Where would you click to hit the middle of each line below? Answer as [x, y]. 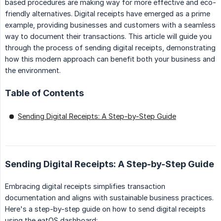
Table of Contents [44, 93]
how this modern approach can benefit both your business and [110, 59]
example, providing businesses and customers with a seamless [110, 25]
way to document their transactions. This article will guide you [108, 37]
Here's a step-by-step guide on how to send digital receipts [105, 209]
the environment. [33, 71]
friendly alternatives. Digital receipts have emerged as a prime [108, 14]
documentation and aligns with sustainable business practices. [109, 198]
